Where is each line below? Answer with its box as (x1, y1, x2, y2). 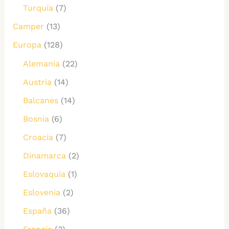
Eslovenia (22, 187, 60, 197)
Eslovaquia (22, 169, 65, 179)
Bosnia (22, 113, 49, 124)
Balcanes (22, 95, 58, 105)
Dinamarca (22, 150, 66, 161)
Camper (12, 21, 44, 31)
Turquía (22, 3, 53, 13)
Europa (12, 39, 41, 50)
